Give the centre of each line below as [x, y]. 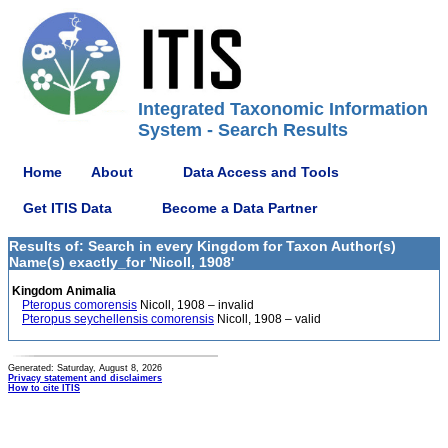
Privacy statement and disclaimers [85, 378]
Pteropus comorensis [79, 305]
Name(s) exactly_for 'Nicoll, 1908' [121, 262]
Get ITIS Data [67, 207]
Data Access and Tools [261, 171]
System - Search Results [243, 130]
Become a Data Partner [239, 207]
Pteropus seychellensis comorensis [118, 319]
